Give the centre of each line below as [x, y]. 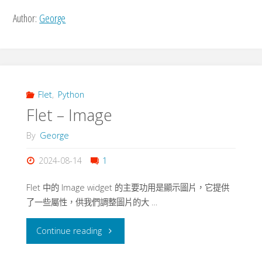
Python [71, 94]
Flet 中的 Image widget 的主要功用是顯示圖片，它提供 [127, 188]
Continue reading [69, 230]
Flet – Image [69, 115]
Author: [26, 18]
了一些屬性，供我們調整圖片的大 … [92, 202]
